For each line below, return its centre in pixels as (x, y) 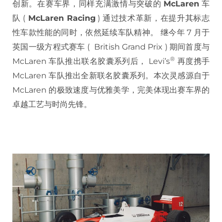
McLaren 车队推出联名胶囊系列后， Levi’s (91, 61)
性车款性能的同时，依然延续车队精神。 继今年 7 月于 (111, 33)
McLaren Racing (60, 18)
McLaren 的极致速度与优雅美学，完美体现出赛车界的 (111, 90)
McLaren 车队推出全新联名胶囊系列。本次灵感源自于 (111, 76)
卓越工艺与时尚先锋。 (52, 105)
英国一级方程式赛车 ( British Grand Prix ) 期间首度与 (111, 47)
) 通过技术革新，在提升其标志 (153, 18)
